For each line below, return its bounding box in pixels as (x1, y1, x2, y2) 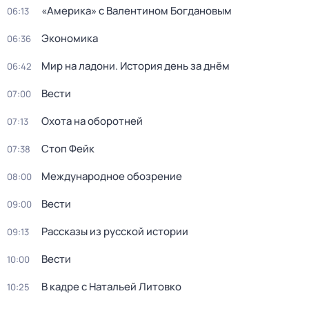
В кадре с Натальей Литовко (41, 279, 181, 294)
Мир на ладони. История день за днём (41, 59, 230, 73)
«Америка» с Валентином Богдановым (41, 3, 232, 18)
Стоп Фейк (41, 141, 94, 156)
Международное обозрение (41, 169, 182, 183)
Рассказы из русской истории (41, 224, 188, 239)
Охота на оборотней (41, 114, 143, 128)
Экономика (41, 31, 98, 46)
